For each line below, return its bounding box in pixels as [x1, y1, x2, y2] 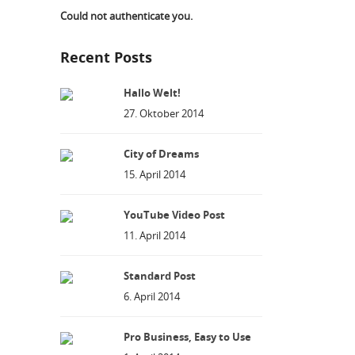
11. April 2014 [124, 228, 185, 242]
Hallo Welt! [124, 86, 181, 100]
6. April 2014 [124, 289, 180, 303]
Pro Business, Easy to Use [124, 330, 251, 344]
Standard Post [124, 269, 196, 283]
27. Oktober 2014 [124, 106, 204, 120]
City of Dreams [124, 147, 199, 161]
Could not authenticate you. [60, 9, 193, 23]
